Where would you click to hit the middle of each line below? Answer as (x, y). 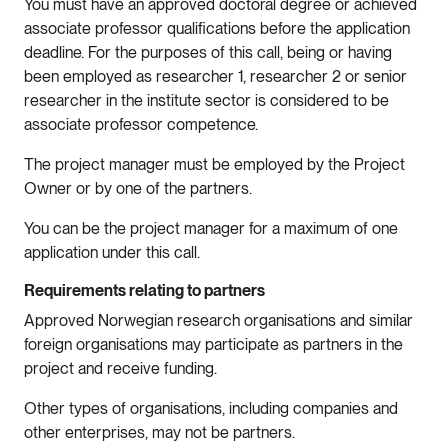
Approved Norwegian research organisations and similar (218, 320)
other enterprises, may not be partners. (161, 432)
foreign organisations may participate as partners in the (213, 344)
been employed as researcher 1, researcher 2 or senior (215, 76)
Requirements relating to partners (146, 290)
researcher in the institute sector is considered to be (206, 100)
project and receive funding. (122, 368)
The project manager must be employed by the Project (214, 164)
